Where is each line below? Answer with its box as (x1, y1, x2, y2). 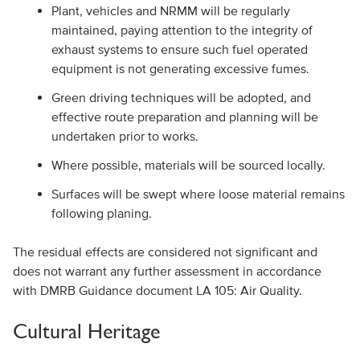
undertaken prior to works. (51, 129, 198, 143)
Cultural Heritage (12, 319, 160, 343)
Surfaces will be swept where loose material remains (51, 186, 345, 201)
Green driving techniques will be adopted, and (51, 90, 311, 104)
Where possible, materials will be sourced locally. (51, 157, 325, 172)
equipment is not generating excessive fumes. (51, 61, 309, 76)
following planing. (51, 206, 152, 220)
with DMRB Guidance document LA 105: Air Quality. (12, 283, 302, 297)
